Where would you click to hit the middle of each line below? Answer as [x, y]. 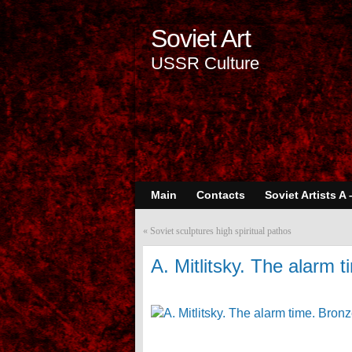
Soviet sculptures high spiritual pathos [221, 231]
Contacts [221, 195]
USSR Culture [205, 63]
